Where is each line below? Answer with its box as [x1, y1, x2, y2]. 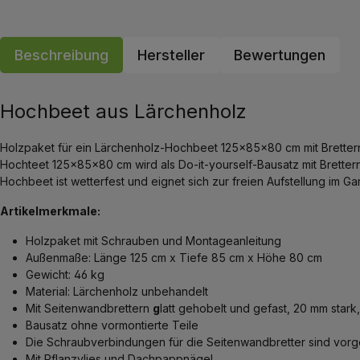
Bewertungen [234, 47, 325, 64]
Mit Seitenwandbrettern [26, 301, 153, 316]
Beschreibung [14, 47, 108, 64]
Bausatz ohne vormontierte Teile [26, 318, 198, 333]
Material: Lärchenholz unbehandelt [26, 284, 208, 299]
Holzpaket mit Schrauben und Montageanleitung [26, 234, 281, 248]
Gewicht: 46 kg [26, 268, 104, 282]
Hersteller [137, 47, 205, 64]
